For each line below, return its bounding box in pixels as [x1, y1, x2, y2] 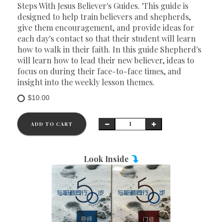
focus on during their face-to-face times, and [17, 66, 181, 76]
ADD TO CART [31, 120, 73, 127]
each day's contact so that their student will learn [17, 33, 196, 44]
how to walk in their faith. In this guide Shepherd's [17, 44, 201, 55]
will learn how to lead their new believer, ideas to [17, 55, 194, 65]
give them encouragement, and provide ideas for [17, 22, 194, 33]
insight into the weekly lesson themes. [17, 77, 155, 87]
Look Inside [83, 154, 131, 164]
